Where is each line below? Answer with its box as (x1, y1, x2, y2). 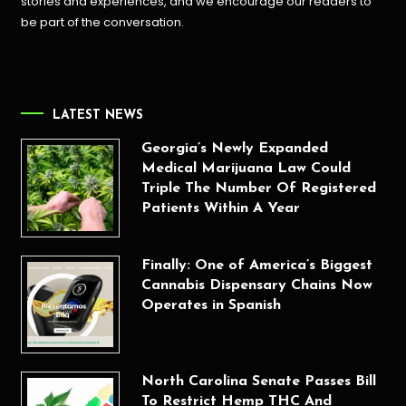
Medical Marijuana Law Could (140, 161, 351, 177)
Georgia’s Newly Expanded (140, 141, 328, 157)
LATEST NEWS (53, 109, 144, 123)
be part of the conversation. (21, 13, 185, 31)
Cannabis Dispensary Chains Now (140, 277, 372, 293)
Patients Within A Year (140, 201, 300, 217)
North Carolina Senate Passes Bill (140, 374, 376, 390)
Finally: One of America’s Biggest (140, 257, 372, 273)
